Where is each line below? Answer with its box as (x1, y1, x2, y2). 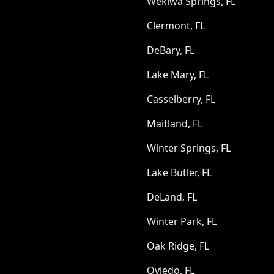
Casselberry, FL (147, 92, 215, 106)
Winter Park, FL (147, 215, 217, 228)
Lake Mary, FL (147, 68, 209, 81)
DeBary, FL (147, 43, 194, 57)
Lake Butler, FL (147, 166, 212, 179)
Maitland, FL (147, 117, 202, 130)
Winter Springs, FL (147, 141, 231, 155)
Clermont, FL (147, 19, 205, 32)
